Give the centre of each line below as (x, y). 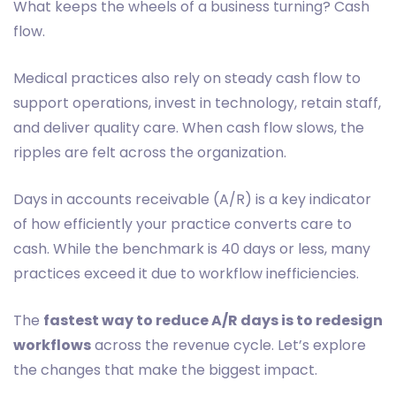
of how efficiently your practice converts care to (183, 225)
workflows (52, 346)
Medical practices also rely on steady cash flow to (187, 79)
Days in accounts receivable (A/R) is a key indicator (192, 200)
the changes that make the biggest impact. (165, 370)
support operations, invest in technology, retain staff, (197, 103)
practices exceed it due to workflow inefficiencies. (186, 274)
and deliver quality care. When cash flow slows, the (189, 128)
